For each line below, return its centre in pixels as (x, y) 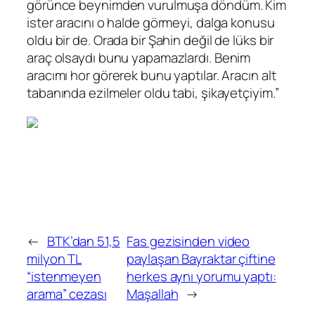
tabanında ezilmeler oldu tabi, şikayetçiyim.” (153, 92)
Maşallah (153, 294)
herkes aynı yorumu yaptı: (201, 276)
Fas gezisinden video (188, 241)
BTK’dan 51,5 (83, 241)
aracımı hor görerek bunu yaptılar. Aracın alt (152, 75)
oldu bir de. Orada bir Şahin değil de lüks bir (150, 40)
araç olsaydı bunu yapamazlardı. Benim (139, 57)
